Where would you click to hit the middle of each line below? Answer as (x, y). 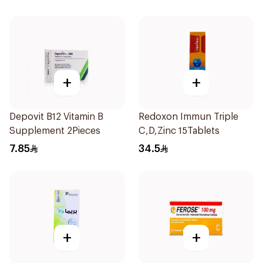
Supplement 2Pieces (55, 131)
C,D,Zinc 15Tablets (179, 131)
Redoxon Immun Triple (188, 117)
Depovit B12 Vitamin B (56, 117)
